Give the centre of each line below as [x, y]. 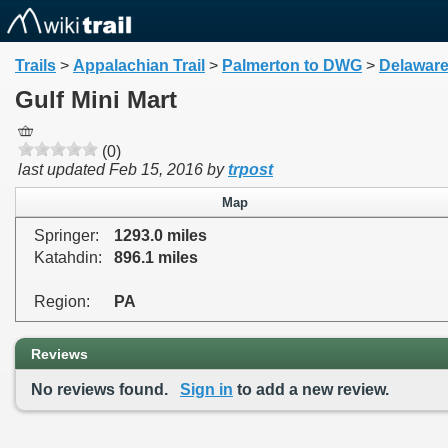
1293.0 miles [160, 236]
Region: [62, 302]
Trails [35, 66]
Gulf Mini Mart [96, 100]
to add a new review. [311, 389]
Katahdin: [68, 258]
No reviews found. [105, 389]
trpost [250, 170]
